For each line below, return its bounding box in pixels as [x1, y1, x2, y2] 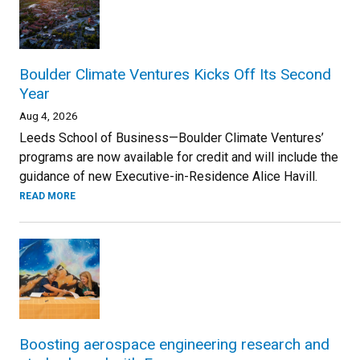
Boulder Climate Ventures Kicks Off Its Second [19, 64, 331, 84]
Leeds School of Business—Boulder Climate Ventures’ [19, 129, 324, 145]
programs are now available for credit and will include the [19, 149, 338, 165]
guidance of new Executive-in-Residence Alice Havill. [19, 168, 317, 184]
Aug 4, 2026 [19, 108, 78, 122]
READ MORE [19, 190, 76, 202]
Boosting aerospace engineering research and [19, 334, 329, 354]
